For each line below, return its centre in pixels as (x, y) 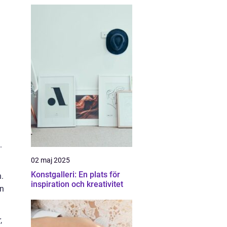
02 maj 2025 (50, 160)
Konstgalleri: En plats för (75, 175)
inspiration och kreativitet (77, 184)
